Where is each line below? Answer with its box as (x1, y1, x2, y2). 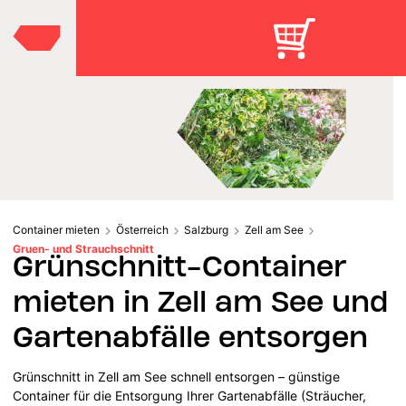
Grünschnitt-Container (13, 247, 347, 284)
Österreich (115, 222, 169, 237)
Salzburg (184, 222, 228, 237)
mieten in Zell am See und (13, 283, 390, 319)
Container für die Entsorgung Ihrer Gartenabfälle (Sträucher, (13, 387, 367, 403)
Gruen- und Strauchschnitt (13, 241, 154, 256)
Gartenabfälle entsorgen (13, 318, 369, 354)
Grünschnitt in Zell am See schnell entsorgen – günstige (13, 368, 341, 384)
